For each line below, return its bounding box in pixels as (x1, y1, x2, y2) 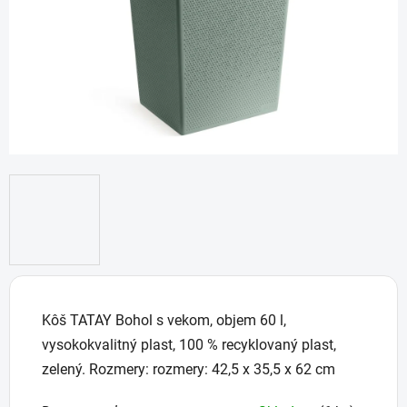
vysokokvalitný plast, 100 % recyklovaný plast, (42, 336, 336, 354)
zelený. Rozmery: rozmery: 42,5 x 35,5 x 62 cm (42, 361, 335, 379)
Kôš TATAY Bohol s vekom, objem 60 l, (42, 312, 286, 330)
